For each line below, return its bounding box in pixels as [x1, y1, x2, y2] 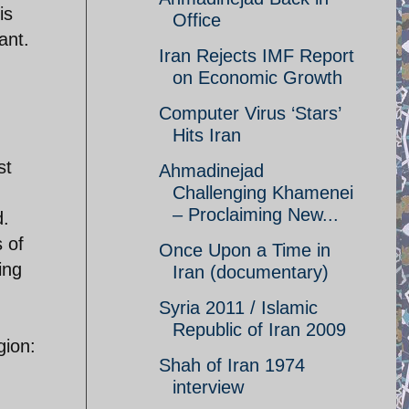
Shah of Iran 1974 [159, 355, 305, 375]
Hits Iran [173, 125, 241, 145]
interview [173, 377, 244, 397]
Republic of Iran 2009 [173, 320, 346, 340]
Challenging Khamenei [173, 183, 353, 203]
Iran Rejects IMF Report [159, 46, 354, 66]
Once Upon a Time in [159, 240, 330, 260]
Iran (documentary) [173, 262, 329, 282]
